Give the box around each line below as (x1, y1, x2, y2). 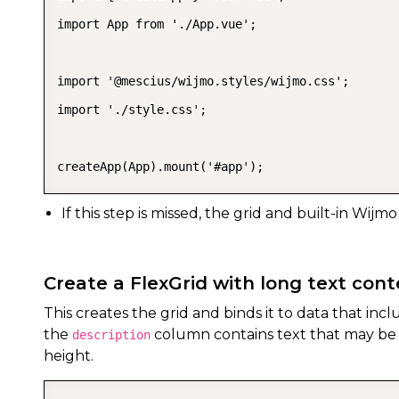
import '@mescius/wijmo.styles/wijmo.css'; (57, 74, 349, 88)
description (72, 328, 151, 342)
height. (44, 347, 94, 364)
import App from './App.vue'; (57, 17, 256, 31)
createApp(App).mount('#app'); (57, 159, 264, 174)
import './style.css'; (57, 102, 207, 117)
